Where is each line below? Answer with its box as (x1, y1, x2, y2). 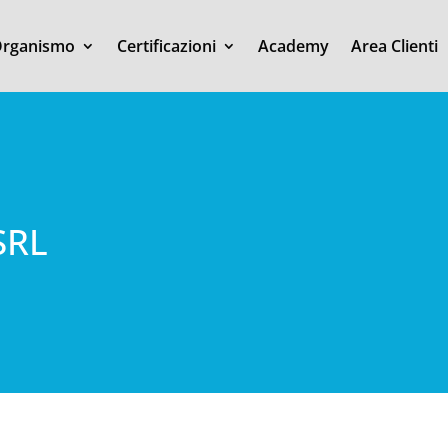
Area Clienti (350, 35, 438, 57)
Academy (257, 35, 329, 57)
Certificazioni (116, 35, 216, 57)
